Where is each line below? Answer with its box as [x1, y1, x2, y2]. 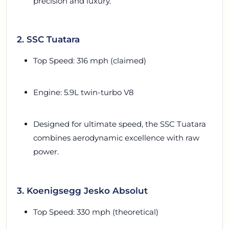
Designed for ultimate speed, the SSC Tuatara [33, 119, 206, 129]
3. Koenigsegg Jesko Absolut [17, 185, 148, 196]
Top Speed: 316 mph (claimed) [33, 56, 146, 66]
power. [33, 147, 59, 157]
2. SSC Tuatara [17, 34, 80, 45]
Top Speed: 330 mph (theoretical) [33, 207, 158, 217]
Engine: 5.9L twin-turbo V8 [33, 87, 134, 98]
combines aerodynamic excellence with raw [33, 133, 199, 143]
